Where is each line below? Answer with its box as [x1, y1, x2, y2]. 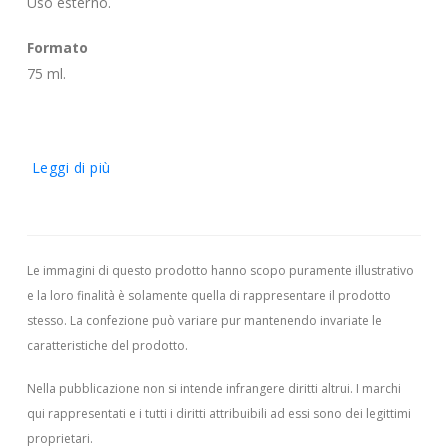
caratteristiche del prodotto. [26, 336, 188, 354]
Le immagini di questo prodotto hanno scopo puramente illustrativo [26, 261, 414, 279]
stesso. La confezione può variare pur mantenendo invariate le [26, 311, 382, 329]
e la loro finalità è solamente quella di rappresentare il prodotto [26, 286, 391, 304]
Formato [26, 37, 89, 57]
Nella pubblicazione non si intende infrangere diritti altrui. [26, 380, 356, 398]
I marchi [355, 380, 401, 398]
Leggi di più [31, 157, 111, 177]
